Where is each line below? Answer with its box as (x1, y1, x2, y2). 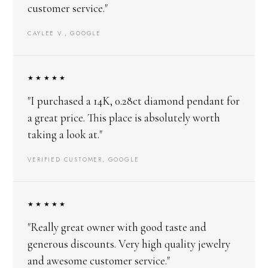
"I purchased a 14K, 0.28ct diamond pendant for (28, 93, 240, 108)
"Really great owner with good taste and (28, 220, 207, 234)
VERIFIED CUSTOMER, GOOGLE (28, 154, 139, 164)
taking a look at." (28, 127, 103, 141)
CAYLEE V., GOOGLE (28, 28, 101, 38)
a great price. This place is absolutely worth (28, 110, 221, 124)
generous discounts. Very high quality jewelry (28, 236, 231, 251)
